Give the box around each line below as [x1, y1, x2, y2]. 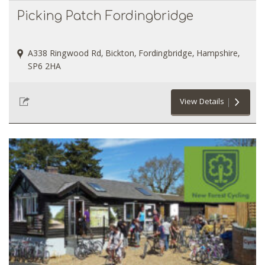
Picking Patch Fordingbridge [17, 8, 193, 23]
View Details [180, 95, 224, 109]
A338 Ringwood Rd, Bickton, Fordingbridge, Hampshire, [28, 47, 240, 62]
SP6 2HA [28, 60, 61, 75]
